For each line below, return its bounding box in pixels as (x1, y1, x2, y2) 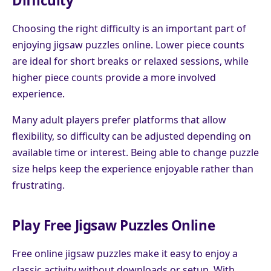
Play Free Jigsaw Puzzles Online (12, 215, 215, 235)
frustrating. (12, 178, 65, 192)
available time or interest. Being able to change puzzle (12, 145, 259, 159)
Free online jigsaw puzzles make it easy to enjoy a (12, 246, 238, 260)
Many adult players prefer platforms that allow (12, 113, 226, 126)
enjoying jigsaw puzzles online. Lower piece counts (12, 38, 244, 51)
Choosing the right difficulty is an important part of (12, 21, 246, 35)
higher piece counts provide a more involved (12, 70, 216, 84)
